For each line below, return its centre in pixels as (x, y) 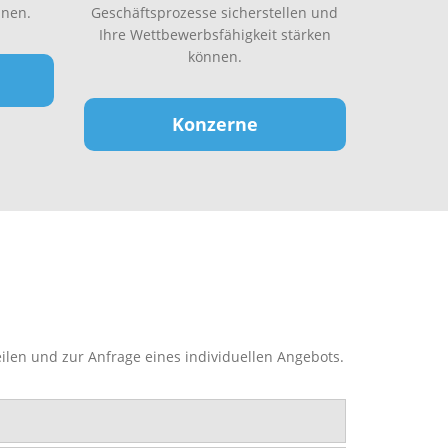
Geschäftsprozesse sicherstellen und (215, 12)
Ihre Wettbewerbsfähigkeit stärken (214, 34)
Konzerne (214, 124)
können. (214, 56)
